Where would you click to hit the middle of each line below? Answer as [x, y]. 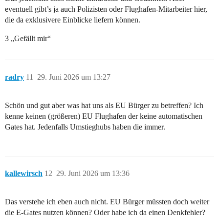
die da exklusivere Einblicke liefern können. [73, 20]
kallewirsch [24, 174]
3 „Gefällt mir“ [28, 39]
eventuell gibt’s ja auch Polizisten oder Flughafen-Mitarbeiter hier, [106, 9]
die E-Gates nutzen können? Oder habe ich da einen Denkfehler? [105, 213]
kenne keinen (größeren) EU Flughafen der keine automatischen [104, 116]
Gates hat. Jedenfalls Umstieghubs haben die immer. [85, 127]
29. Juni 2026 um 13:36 [93, 174]
